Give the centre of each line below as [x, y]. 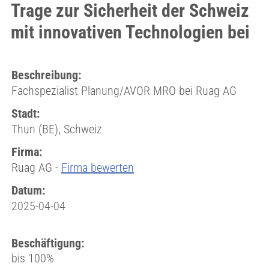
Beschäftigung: [47, 243]
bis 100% [32, 258]
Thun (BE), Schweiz [56, 129]
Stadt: [25, 113]
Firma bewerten [97, 168]
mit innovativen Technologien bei [130, 32]
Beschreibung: [46, 75]
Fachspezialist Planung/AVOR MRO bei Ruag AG [124, 91]
